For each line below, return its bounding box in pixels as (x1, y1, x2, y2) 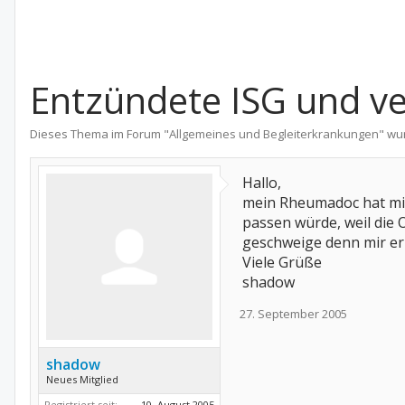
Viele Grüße (242, 252, 322, 272)
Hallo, (242, 173, 281, 193)
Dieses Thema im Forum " (30, 126, 169, 142)
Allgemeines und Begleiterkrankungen (169, 126, 379, 142)
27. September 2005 (240, 306, 347, 322)
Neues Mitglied (46, 372, 118, 386)
